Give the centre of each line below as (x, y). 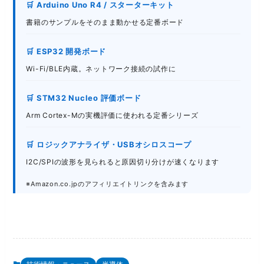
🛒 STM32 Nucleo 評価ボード (84, 98)
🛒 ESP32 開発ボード (66, 52)
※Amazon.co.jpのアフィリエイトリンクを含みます (108, 184)
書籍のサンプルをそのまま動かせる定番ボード (105, 22)
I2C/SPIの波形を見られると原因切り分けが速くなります (123, 162)
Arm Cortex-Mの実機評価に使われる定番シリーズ (112, 115)
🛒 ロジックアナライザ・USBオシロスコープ (109, 145)
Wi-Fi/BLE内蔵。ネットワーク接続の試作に (101, 69)
